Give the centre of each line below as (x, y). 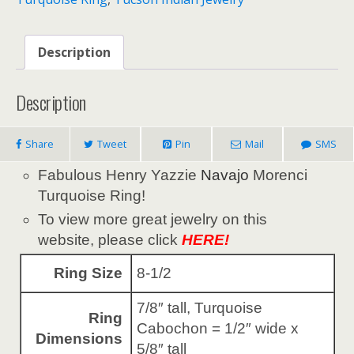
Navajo (225, 175)
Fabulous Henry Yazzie (120, 175)
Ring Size (88, 273)
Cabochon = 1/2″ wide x (217, 329)
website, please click (110, 240)
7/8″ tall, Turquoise (199, 308)
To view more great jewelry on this (153, 220)
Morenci (279, 175)
